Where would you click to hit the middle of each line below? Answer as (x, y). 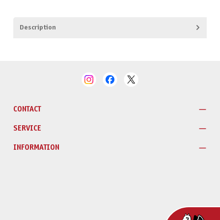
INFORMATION (36, 148)
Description (38, 27)
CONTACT (27, 109)
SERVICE (27, 129)
